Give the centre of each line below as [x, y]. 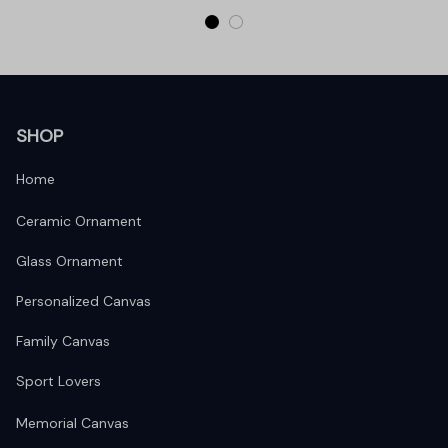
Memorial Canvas [72, 423]
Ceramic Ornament [79, 221]
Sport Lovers [58, 381]
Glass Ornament [69, 261]
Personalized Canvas [83, 301]
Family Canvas [63, 341]
